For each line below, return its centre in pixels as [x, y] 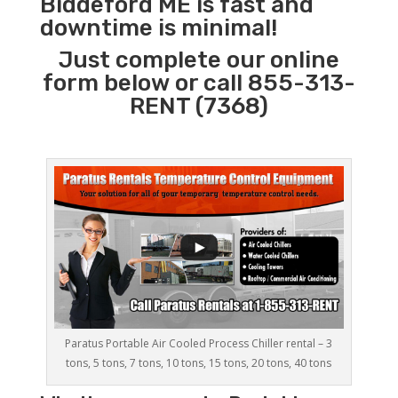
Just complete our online [199, 60]
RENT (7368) [199, 106]
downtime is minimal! [158, 28]
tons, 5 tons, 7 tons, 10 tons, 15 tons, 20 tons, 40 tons [199, 363]
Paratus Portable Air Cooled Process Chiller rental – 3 [199, 344]
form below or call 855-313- [199, 83]
